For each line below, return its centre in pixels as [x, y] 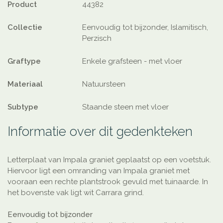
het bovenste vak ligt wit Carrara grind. [76, 193]
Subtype [23, 107]
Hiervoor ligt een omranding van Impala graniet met [99, 171]
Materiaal [25, 84]
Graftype [24, 61]
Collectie [25, 28]
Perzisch [97, 39]
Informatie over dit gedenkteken [100, 132]
